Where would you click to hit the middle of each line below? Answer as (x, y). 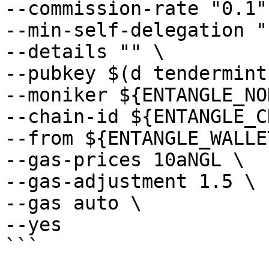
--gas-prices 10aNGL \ (125, 160)
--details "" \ (85, 52)
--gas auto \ (73, 203)
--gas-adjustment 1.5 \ (130, 181)
